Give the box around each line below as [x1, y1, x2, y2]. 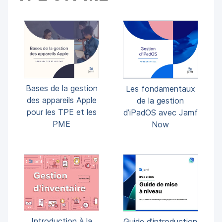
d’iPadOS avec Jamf [123, 107, 198, 117]
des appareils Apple [26, 95, 97, 106]
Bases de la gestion [25, 83, 98, 94]
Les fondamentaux [125, 83, 195, 94]
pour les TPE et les [26, 107, 97, 117]
